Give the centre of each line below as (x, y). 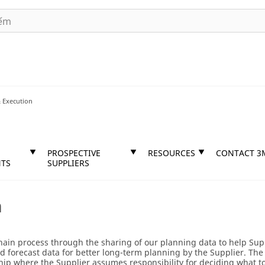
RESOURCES (172, 153)
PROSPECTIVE (74, 153)
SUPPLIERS (68, 163)
